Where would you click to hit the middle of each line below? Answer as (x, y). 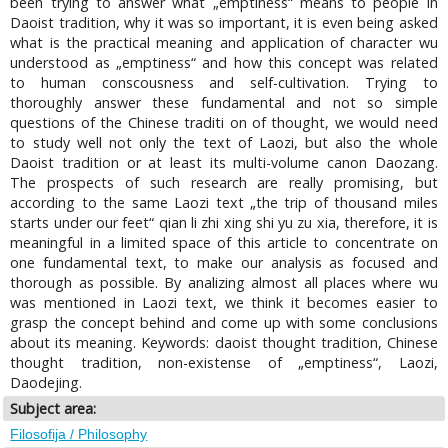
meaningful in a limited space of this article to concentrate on (224, 242)
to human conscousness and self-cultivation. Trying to (224, 82)
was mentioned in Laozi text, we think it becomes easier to (224, 302)
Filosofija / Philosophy (79, 434)
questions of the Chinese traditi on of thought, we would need (224, 122)
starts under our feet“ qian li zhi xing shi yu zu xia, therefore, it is (224, 222)
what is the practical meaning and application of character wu (224, 42)
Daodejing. (46, 382)
